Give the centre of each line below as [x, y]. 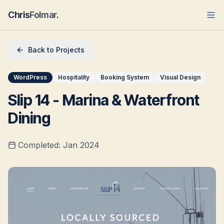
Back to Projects [56, 50]
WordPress [30, 77]
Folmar [43, 15]
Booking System [125, 77]
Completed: [40, 145]
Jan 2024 [81, 145]
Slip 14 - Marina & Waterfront [104, 100]
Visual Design [180, 77]
